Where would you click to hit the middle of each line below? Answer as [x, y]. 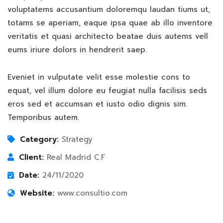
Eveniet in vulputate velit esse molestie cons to [99, 77]
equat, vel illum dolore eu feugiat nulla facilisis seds [107, 90]
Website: [37, 193]
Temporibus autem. [43, 117]
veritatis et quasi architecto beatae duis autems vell [108, 36]
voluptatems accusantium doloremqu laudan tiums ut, [109, 9]
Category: [39, 139]
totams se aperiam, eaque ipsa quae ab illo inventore [110, 23]
